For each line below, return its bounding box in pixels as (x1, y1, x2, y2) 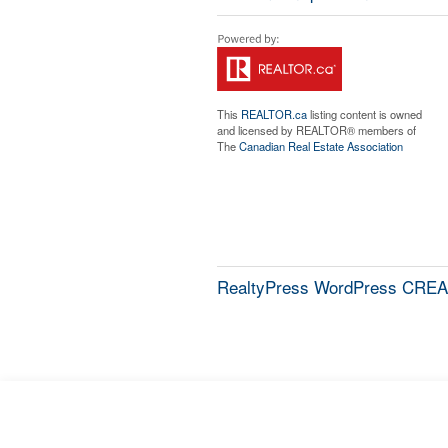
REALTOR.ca (240, 106, 307, 122)
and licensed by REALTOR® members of (216, 122, 416, 138)
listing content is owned (306, 106, 422, 122)
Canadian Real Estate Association (238, 138, 403, 154)
